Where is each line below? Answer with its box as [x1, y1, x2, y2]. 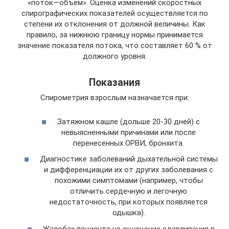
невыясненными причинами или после [61, 127, 196, 137]
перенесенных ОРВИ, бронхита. [73, 138, 184, 148]
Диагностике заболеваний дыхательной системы [39, 154, 218, 164]
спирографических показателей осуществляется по [21, 9, 208, 18]
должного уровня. [82, 52, 147, 61]
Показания [89, 76, 140, 88]
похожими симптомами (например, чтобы [54, 176, 203, 186]
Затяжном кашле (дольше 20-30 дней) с [57, 117, 200, 126]
